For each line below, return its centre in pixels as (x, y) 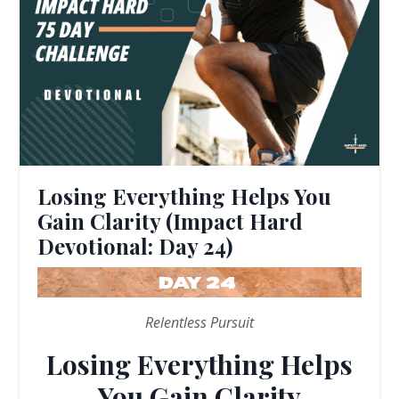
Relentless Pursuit (199, 322)
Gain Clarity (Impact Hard (170, 220)
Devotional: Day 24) (135, 245)
